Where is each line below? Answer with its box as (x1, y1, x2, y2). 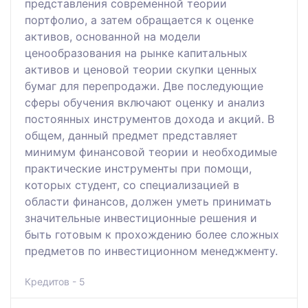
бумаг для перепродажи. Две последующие (25, 78, 263, 93)
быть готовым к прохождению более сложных (25, 227, 279, 241)
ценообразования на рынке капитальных (25, 45, 247, 60)
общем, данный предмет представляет (25, 128, 238, 142)
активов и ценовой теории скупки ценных (25, 62, 257, 76)
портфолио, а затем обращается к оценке (25, 12, 254, 27)
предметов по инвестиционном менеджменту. (25, 243, 278, 258)
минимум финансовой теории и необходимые (25, 144, 277, 159)
